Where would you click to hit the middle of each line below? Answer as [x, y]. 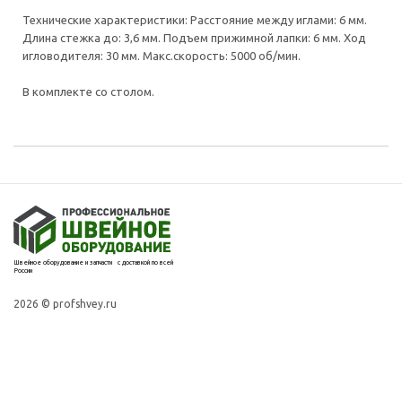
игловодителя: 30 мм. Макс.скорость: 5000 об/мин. [162, 56]
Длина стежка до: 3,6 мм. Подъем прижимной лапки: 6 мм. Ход [194, 38]
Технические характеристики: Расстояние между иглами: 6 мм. [195, 20]
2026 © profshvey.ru [65, 304]
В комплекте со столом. [88, 92]
